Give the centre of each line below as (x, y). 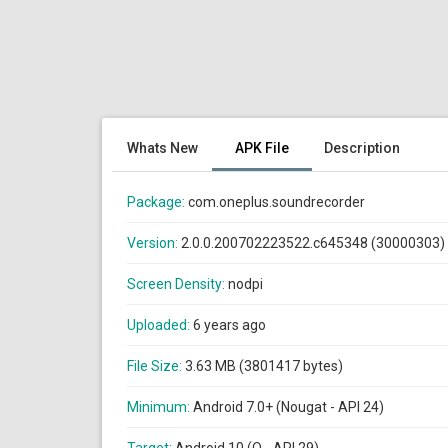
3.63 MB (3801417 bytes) (264, 366)
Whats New (162, 148)
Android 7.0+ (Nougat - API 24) (288, 407)
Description (362, 148)
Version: (154, 243)
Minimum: (160, 407)
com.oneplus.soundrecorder (276, 202)
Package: (157, 202)
